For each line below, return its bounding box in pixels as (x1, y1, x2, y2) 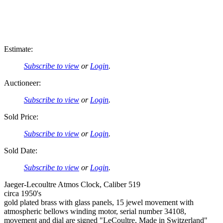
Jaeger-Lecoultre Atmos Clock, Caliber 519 (4, 180, 140, 189)
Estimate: (4, 44, 33, 53)
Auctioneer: (4, 78, 41, 87)
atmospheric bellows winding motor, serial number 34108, (4, 207, 186, 216)
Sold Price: (4, 112, 38, 121)
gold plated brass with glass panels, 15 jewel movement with (4, 198, 194, 207)
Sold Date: (4, 146, 37, 155)
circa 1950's (4, 189, 41, 198)
